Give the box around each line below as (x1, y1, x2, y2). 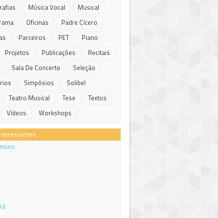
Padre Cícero (61, 18, 97, 27)
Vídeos (7, 108, 26, 118)
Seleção (73, 63, 95, 73)
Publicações (42, 48, 75, 57)
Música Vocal (28, 2, 65, 12)
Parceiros (18, 33, 46, 42)
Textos (88, 93, 107, 103)
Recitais (88, 48, 110, 57)
